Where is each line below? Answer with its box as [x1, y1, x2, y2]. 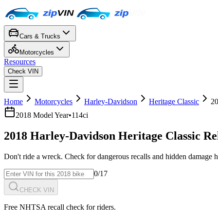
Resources [4, 57, 36, 66]
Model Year [31, 111, 69, 119]
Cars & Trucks [19, 33, 60, 40]
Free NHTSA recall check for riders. [4, 202, 116, 211]
